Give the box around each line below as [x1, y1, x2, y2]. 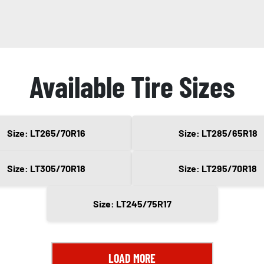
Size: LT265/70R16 [7, 127, 85, 139]
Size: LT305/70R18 [7, 163, 85, 174]
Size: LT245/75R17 [93, 198, 171, 210]
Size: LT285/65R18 [178, 127, 258, 139]
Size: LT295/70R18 [179, 163, 257, 174]
